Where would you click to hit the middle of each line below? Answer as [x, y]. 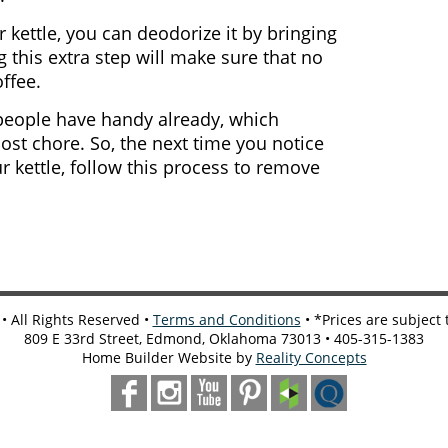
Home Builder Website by [168, 358]
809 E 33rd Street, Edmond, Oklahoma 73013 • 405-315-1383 [224, 339]
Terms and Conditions [226, 320]
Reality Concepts [311, 358]
